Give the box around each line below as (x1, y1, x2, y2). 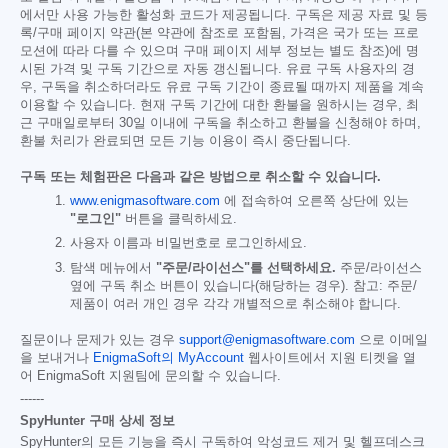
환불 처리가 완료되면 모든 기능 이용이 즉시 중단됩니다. (20, 133, 351, 148)
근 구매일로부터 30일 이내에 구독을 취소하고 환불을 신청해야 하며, (20, 115, 421, 130)
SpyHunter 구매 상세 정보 (20, 412, 175, 428)
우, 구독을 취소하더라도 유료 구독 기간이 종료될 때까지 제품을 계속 (20, 79, 424, 94)
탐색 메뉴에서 (70, 260, 156, 275)
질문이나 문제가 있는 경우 (20, 332, 179, 347)
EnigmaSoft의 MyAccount (93, 350, 244, 365)
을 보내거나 (20, 350, 93, 365)
